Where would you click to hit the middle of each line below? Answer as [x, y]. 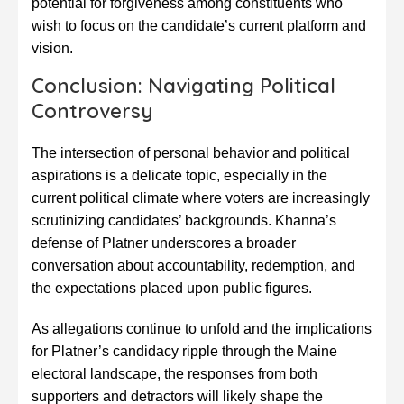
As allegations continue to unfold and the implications [202, 329]
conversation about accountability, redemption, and [193, 266]
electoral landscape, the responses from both [174, 374]
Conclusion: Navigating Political [184, 86]
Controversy [92, 111]
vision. [52, 49]
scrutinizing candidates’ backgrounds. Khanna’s [184, 221]
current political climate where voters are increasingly [201, 198]
